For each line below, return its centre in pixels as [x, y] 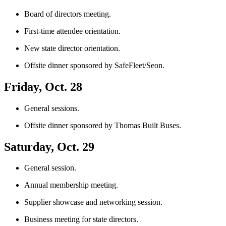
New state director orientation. [72, 48]
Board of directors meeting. [68, 14]
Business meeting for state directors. [81, 219]
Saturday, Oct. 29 [49, 147]
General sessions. [52, 108]
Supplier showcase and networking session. [93, 202]
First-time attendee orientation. [72, 31]
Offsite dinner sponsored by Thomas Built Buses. [103, 125]
